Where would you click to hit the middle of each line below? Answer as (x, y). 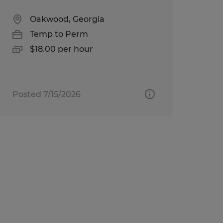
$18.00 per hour (61, 49)
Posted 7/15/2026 (46, 94)
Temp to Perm (59, 34)
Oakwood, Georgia (67, 19)
